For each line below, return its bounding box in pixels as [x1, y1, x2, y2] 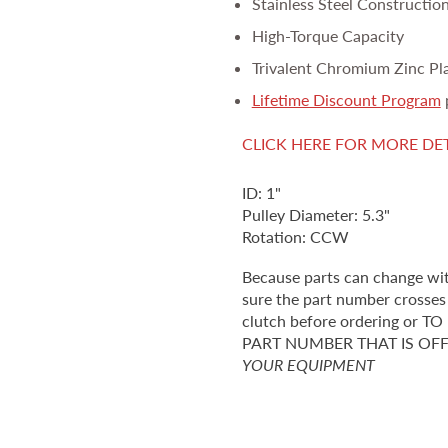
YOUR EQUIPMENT [241, 354, 375, 374]
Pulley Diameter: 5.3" [241, 204, 394, 224]
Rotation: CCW [241, 226, 349, 246]
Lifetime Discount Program [251, 89, 441, 109]
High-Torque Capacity [251, 25, 404, 45]
